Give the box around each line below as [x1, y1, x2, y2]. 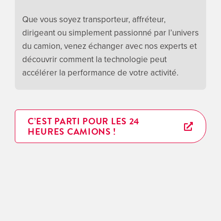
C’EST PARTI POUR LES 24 [27, 114, 140, 128]
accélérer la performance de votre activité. [22, 67, 179, 79]
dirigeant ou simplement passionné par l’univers [22, 27, 199, 39]
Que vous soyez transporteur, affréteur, [22, 13, 166, 26]
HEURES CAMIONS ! [27, 125, 117, 139]
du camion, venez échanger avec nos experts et [22, 40, 197, 52]
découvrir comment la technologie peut [22, 53, 167, 66]
